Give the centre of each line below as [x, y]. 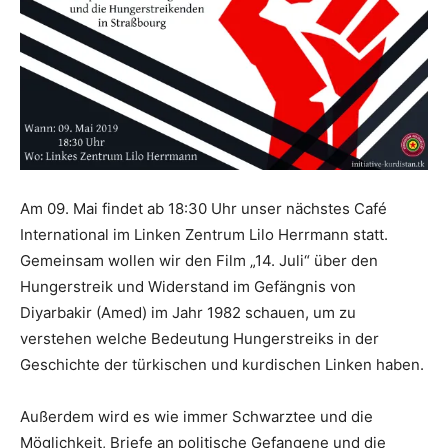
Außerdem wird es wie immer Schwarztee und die [196, 417]
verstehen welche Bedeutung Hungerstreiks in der [199, 339]
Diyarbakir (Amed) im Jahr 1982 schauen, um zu [188, 313]
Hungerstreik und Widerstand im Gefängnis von [188, 287]
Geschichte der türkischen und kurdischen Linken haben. [222, 365]
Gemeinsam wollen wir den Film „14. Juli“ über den [199, 261]
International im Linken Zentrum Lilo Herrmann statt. [204, 235]
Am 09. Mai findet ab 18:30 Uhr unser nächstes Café [203, 209]
